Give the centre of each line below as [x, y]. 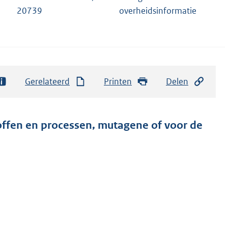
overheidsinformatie [158, 11]
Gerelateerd [47, 81]
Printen [118, 81]
